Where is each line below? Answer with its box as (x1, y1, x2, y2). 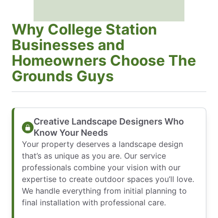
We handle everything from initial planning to (22, 186, 187, 196)
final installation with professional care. (22, 198, 166, 208)
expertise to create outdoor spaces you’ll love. (22, 174, 194, 184)
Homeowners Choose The (12, 52, 196, 70)
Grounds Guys (12, 67, 114, 85)
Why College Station (12, 20, 157, 38)
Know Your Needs (34, 127, 108, 138)
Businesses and (12, 36, 125, 54)
